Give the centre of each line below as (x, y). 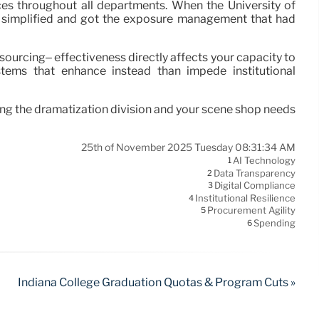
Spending (274, 223)
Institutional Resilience (245, 198)
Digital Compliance (255, 185)
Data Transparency (255, 173)
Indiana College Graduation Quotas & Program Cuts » (157, 283)
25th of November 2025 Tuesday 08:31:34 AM (188, 148)
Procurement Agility (251, 210)
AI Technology (264, 161)
